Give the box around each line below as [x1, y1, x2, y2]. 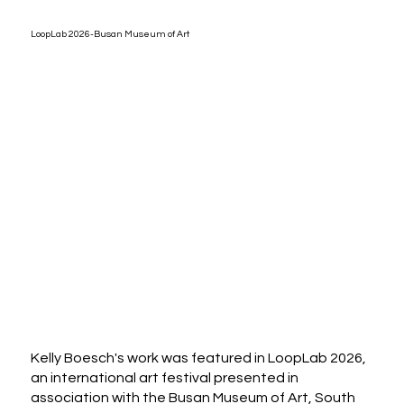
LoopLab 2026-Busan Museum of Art [31, 29, 190, 40]
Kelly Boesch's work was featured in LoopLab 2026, [31, 350, 367, 365]
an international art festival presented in [31, 370, 299, 385]
